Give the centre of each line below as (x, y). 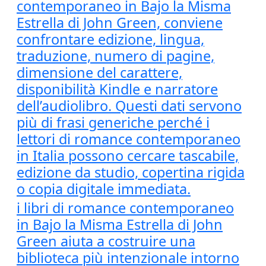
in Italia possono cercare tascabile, (128, 156)
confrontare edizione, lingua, (110, 39)
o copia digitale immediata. (104, 189)
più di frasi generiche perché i (113, 122)
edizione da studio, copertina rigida (131, 172)
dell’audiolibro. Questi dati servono (129, 106)
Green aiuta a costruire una (106, 241)
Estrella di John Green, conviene (120, 23)
